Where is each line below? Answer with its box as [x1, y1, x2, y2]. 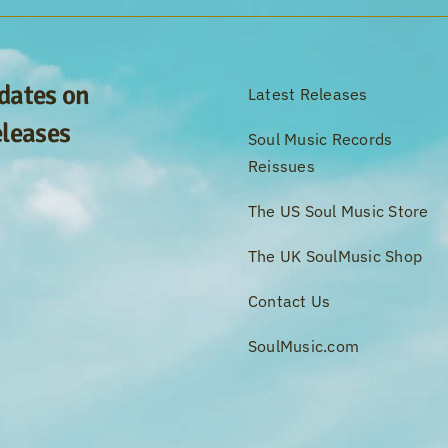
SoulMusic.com [247, 335, 360, 356]
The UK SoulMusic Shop [247, 245, 422, 266]
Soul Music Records [247, 128, 393, 149]
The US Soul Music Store [247, 200, 429, 221]
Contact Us [247, 290, 331, 311]
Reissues [247, 155, 315, 176]
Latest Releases [247, 83, 368, 104]
